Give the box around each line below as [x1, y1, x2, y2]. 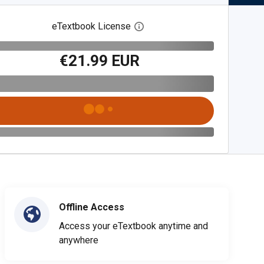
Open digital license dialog [143, 21, 253, 32]
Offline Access [59, 201, 124, 213]
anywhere [59, 234, 98, 246]
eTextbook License [52, 21, 131, 32]
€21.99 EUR [60, 51, 140, 70]
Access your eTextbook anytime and [59, 220, 208, 232]
